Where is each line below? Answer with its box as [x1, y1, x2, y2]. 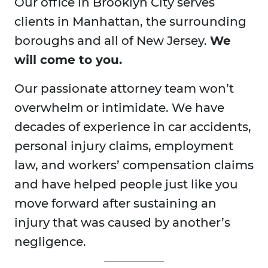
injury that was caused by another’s [14, 215, 230, 230]
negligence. [14, 234, 86, 249]
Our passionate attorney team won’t [14, 81, 234, 96]
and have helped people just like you [14, 177, 238, 192]
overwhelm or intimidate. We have [14, 100, 224, 115]
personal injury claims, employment [14, 139, 233, 154]
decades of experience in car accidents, [14, 120, 251, 135]
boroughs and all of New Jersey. [14, 33, 210, 48]
